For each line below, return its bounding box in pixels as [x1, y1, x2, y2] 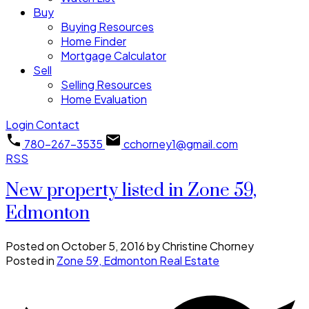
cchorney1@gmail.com [123, 137, 238, 152]
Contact [36, 117, 79, 132]
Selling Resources [61, 77, 152, 92]
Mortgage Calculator [61, 48, 166, 63]
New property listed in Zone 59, [6, 179, 257, 202]
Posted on [6, 238, 61, 253]
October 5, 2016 [61, 238, 145, 253]
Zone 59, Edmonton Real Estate [57, 252, 219, 268]
